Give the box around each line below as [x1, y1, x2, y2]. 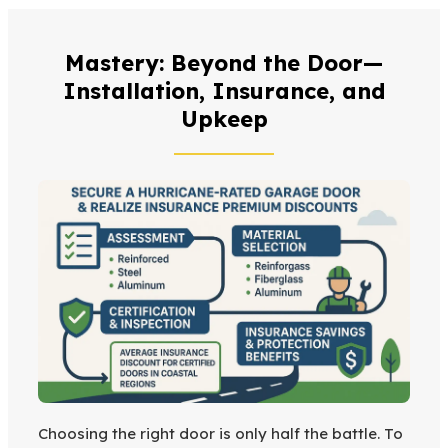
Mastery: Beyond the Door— [65, 49, 383, 78]
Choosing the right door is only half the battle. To [38, 424, 403, 444]
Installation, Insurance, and [63, 77, 385, 106]
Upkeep [180, 105, 268, 134]
